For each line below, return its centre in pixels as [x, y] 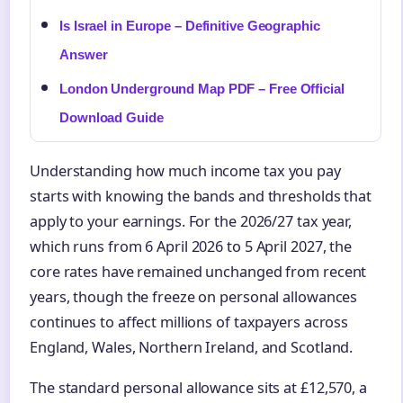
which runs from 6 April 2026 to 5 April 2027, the [191, 246]
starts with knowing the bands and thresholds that [201, 196]
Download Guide [112, 117]
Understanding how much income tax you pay [185, 170]
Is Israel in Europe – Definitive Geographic [190, 25]
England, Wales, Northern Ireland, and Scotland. [192, 347]
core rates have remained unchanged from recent [198, 271]
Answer [84, 54]
